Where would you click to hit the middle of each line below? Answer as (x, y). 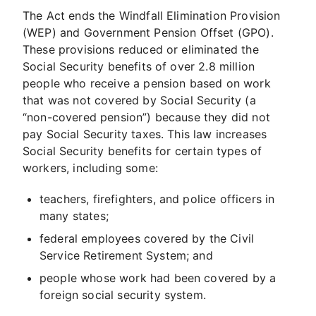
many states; (74, 216)
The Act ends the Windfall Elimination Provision (152, 16)
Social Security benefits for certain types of (142, 151)
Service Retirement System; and (126, 255)
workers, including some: (90, 168)
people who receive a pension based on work (147, 83)
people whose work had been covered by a (158, 278)
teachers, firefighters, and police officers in (157, 199)
